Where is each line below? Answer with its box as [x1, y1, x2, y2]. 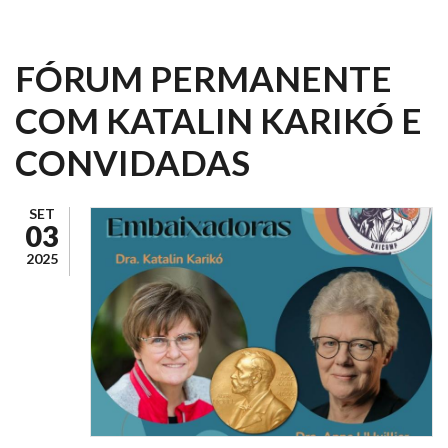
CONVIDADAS [15, 141, 250, 183]
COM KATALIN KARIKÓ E [15, 99, 422, 141]
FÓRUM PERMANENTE [15, 57, 392, 99]
